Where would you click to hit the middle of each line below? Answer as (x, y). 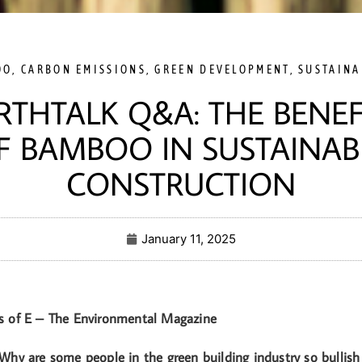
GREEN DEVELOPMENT (222, 69)
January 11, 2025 (189, 239)
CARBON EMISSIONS (84, 69)
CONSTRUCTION (181, 183)
